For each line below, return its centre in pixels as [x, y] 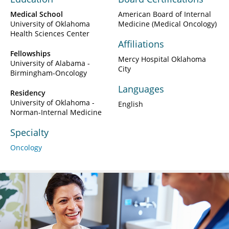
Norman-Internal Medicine [56, 112]
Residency [28, 93]
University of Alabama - [50, 63]
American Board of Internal [165, 14]
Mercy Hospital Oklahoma [162, 59]
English [131, 104]
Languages [141, 89]
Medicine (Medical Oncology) [167, 24]
